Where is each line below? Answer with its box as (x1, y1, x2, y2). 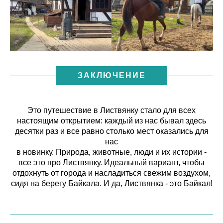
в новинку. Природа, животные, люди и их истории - (16, 148, 207, 157)
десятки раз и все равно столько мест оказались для (14, 127, 209, 136)
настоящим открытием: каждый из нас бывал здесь (17, 116, 206, 125)
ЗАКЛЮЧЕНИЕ (77, 71, 146, 80)
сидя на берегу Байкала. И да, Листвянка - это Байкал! (10, 179, 213, 188)
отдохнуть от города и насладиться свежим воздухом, (12, 169, 211, 178)
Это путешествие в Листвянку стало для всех (27, 106, 196, 115)
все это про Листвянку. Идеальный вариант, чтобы (18, 158, 205, 167)
